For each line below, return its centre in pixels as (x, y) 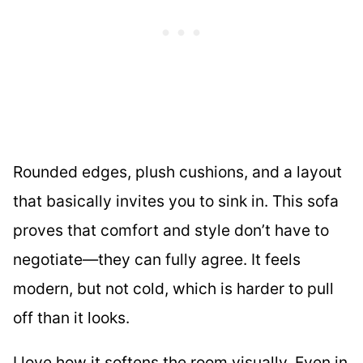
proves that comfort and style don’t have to (171, 230)
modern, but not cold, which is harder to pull (173, 288)
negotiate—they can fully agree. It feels (157, 259)
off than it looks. (71, 317)
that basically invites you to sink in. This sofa (176, 201)
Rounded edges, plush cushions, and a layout (177, 171)
